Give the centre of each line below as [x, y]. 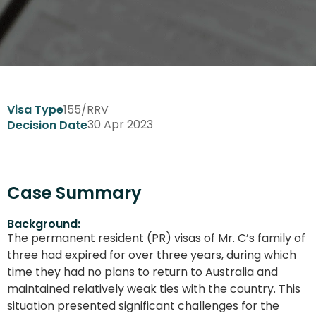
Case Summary [74, 193]
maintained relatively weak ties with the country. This [154, 288]
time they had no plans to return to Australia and [142, 272]
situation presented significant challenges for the [143, 305]
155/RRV [86, 109]
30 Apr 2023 [120, 125]
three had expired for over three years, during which [152, 255]
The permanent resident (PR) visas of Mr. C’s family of [156, 238]
